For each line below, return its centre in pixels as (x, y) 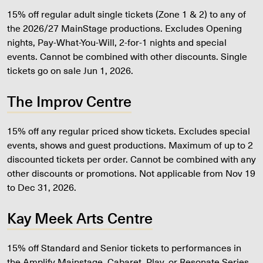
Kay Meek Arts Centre (80, 218)
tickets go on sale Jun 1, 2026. (70, 70)
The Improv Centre (69, 101)
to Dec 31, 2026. (42, 187)
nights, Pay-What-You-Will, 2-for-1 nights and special (117, 42)
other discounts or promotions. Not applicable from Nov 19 (131, 173)
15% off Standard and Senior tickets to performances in (124, 247)
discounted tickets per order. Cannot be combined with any (131, 159)
